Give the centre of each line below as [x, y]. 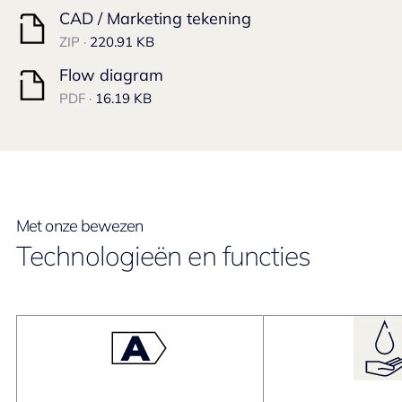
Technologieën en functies [164, 256]
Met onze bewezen [80, 226]
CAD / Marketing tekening [155, 18]
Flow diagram [111, 75]
